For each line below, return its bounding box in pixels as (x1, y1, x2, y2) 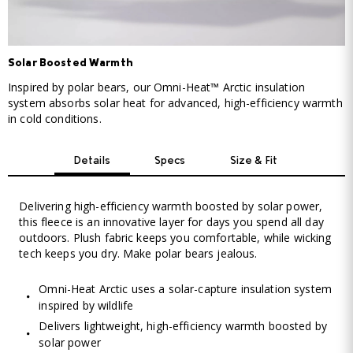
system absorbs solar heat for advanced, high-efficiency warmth (8, 95, 343, 111)
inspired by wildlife (39, 298, 134, 314)
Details (73, 155, 110, 167)
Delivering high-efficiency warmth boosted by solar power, (19, 198, 323, 214)
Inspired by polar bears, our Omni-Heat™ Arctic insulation (8, 80, 305, 95)
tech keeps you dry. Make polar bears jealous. (19, 245, 258, 261)
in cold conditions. (8, 111, 102, 127)
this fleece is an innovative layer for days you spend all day (19, 214, 324, 229)
